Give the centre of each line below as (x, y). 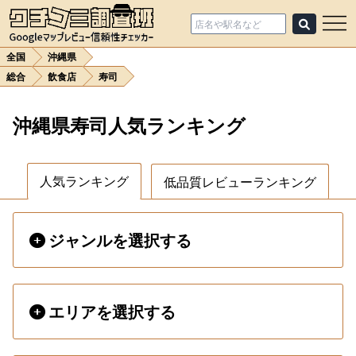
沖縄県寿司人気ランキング (129, 125)
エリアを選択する (112, 311)
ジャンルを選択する (120, 240)
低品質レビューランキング (240, 182)
